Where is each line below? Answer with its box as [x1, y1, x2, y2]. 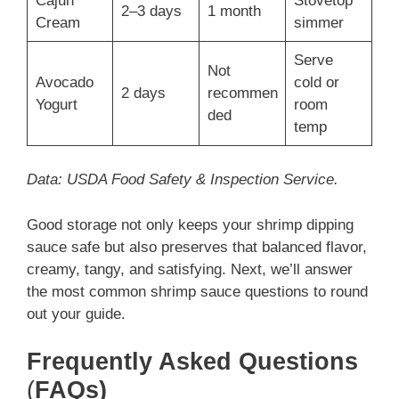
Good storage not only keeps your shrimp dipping [27, 216, 354, 233]
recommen [207, 84, 278, 102]
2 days [120, 84, 166, 102]
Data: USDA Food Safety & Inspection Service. [27, 171, 338, 189]
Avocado [35, 73, 94, 91]
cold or [293, 73, 339, 91]
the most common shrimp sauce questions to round [27, 282, 368, 300]
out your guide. [27, 305, 126, 322]
